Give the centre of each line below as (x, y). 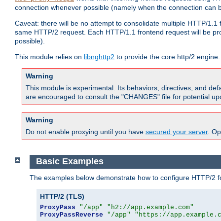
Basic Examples (70, 162)
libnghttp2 (99, 57)
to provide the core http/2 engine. (167, 57)
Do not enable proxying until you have (86, 132)
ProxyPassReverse (72, 215)
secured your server (177, 132)
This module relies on (49, 57)
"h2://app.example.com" (150, 207)
